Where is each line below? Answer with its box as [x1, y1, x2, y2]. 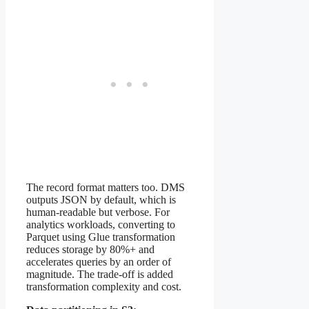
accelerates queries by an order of [26, 255, 171, 268]
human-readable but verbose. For [26, 206, 170, 218]
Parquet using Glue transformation [26, 230, 175, 243]
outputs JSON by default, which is [26, 193, 176, 206]
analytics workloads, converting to [26, 218, 175, 230]
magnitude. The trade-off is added [26, 268, 173, 280]
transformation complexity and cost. [26, 280, 181, 292]
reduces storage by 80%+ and [26, 243, 154, 255]
